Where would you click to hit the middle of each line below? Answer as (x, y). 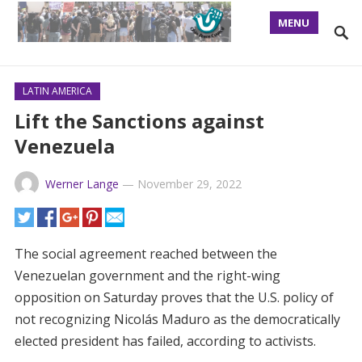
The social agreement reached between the (145, 254)
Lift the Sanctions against (139, 121)
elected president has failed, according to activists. (165, 341)
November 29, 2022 (189, 184)
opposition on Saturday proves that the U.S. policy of (174, 297)
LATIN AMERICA (57, 91)
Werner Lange (82, 184)
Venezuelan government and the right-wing (147, 276)
